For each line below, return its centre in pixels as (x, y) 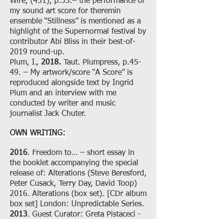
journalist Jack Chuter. (48, 114)
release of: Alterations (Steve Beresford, (78, 174)
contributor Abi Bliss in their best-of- (73, 42)
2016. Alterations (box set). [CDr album (78, 194)
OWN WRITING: (38, 133)
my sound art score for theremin (65, 11)
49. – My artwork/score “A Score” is (71, 73)
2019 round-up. (37, 52)
